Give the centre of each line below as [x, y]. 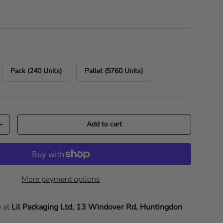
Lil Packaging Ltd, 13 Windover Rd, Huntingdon [97, 207]
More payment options [61, 179]
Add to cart [105, 124]
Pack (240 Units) [36, 71]
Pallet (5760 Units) [114, 71]
